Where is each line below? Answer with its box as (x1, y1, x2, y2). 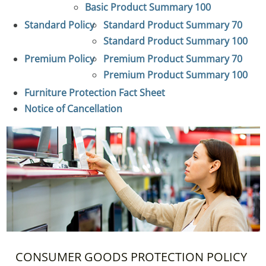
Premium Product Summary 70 (103, 52, 242, 66)
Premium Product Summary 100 (103, 68, 248, 82)
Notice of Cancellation (24, 102, 122, 116)
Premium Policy (24, 52, 94, 66)
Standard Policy (24, 18, 94, 32)
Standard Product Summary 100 (103, 34, 248, 48)
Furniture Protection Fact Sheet (24, 86, 165, 100)
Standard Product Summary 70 (103, 18, 242, 32)
